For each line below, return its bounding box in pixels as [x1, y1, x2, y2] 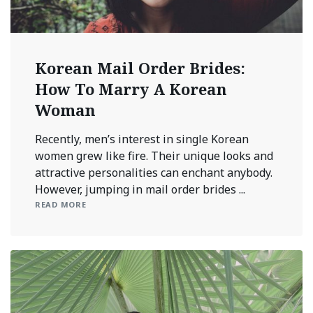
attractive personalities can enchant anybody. [35, 164, 272, 180]
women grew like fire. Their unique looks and [35, 147, 273, 163]
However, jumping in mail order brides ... [35, 181, 245, 197]
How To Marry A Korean [35, 78, 227, 99]
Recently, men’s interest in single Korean [35, 131, 249, 147]
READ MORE [35, 198, 87, 210]
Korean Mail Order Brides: [35, 57, 245, 78]
